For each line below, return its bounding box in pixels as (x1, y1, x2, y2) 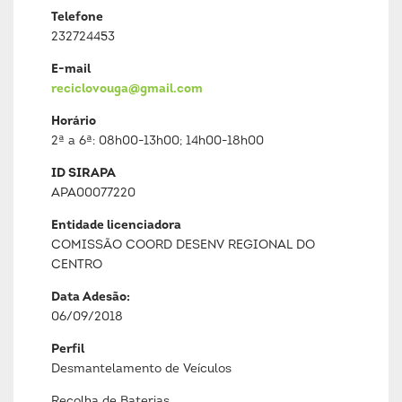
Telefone (51, 11, 103, 24)
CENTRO (51, 258, 102, 272)
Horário (51, 115, 96, 128)
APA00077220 (51, 187, 135, 200)
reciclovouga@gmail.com (51, 83, 203, 96)
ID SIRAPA (51, 167, 116, 180)
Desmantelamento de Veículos (51, 363, 232, 376)
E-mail (51, 63, 91, 76)
